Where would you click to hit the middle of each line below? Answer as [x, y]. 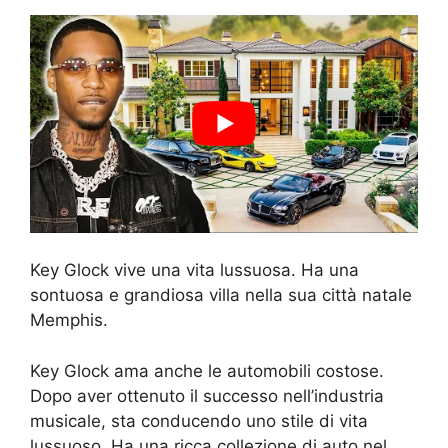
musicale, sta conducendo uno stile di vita [199, 420]
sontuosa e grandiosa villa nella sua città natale [221, 295]
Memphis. [69, 320]
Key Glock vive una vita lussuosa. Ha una [194, 270]
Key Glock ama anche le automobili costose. [207, 370]
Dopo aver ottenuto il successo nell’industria [207, 395]
